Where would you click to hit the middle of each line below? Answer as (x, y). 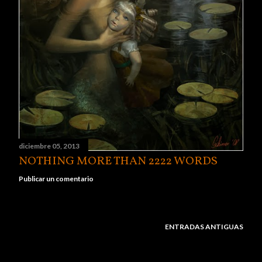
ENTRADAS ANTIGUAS (204, 227)
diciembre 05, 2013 (49, 146)
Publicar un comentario (56, 179)
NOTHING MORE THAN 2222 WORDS (118, 162)
